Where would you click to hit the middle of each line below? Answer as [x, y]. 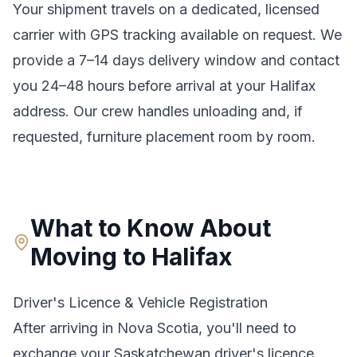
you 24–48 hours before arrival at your [141, 86]
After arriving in [65, 328]
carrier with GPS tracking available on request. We [177, 35]
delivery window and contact [242, 61]
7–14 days [112, 61]
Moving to [91, 257]
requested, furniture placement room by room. [164, 137]
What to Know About [151, 228]
